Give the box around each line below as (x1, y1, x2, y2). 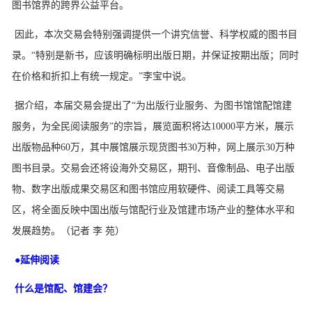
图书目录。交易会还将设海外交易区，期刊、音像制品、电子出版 (12, 162, 295, 173)
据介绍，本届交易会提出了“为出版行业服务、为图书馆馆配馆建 (12, 100, 292, 111)
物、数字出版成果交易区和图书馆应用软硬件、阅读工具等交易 (12, 183, 285, 194)
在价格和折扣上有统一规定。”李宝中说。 (12, 70, 192, 81)
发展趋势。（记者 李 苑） (12, 225, 125, 236)
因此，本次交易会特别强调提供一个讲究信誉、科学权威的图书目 (12, 29, 297, 40)
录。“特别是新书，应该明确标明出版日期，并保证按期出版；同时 (12, 49, 299, 61)
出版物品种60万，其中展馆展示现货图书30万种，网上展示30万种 (12, 141, 295, 153)
